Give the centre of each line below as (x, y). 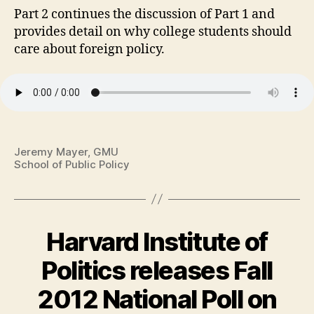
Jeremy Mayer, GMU (66, 151)
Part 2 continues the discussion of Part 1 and (144, 14)
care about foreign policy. (89, 49)
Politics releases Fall (157, 270)
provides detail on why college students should (153, 32)
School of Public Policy (72, 164)
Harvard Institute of (157, 241)
